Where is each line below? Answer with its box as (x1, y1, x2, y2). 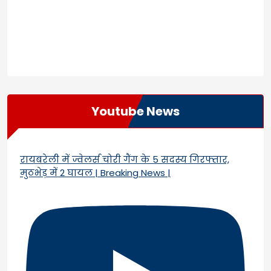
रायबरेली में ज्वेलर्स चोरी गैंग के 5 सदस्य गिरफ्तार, (20, 152, 229, 166)
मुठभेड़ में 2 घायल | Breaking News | (20, 166, 171, 179)
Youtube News (91, 102, 180, 120)
